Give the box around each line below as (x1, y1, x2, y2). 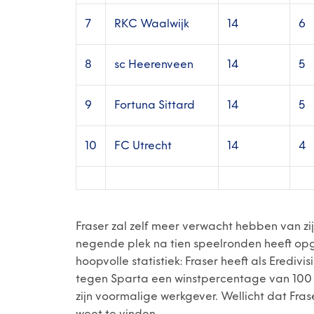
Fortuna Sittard (114, 97, 195, 113)
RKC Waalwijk (114, 16, 189, 32)
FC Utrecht (114, 138, 172, 153)
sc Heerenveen (114, 57, 193, 72)
